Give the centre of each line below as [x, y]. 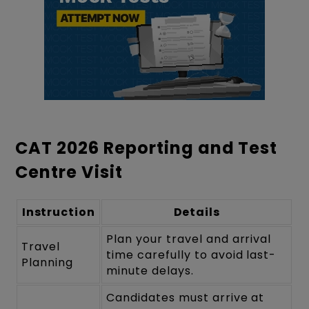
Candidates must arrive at [186, 297]
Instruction [59, 212]
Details [197, 212]
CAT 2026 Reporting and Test [147, 148]
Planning [48, 262]
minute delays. [150, 270]
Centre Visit [69, 172]
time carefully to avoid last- [191, 255]
